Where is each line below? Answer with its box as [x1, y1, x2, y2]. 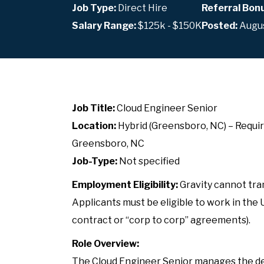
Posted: [202, 19, 237, 31]
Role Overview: [72, 237, 139, 249]
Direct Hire [116, 2, 167, 14]
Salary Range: [72, 19, 138, 31]
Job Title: [72, 102, 115, 114]
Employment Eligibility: [72, 179, 178, 190]
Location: [72, 120, 116, 131]
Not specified [117, 155, 180, 167]
